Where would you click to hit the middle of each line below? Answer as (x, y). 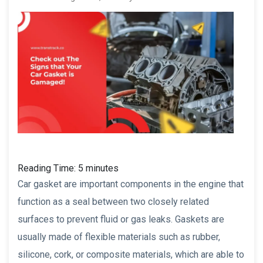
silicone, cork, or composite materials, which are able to (131, 254)
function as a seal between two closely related (113, 201)
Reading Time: (48, 168)
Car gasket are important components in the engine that (131, 184)
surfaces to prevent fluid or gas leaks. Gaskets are (121, 219)
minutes (102, 168)
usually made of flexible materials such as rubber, (119, 237)
